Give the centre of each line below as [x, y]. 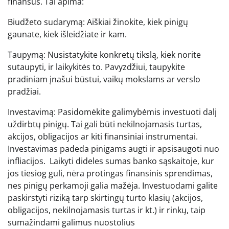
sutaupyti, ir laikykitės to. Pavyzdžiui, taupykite [96, 67]
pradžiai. [24, 91]
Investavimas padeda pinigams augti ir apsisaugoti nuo [113, 148]
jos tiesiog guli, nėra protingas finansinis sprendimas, [110, 173]
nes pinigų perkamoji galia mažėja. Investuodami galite [113, 185]
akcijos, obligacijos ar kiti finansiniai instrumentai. [103, 136]
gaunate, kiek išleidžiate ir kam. [67, 34]
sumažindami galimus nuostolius [71, 222]
